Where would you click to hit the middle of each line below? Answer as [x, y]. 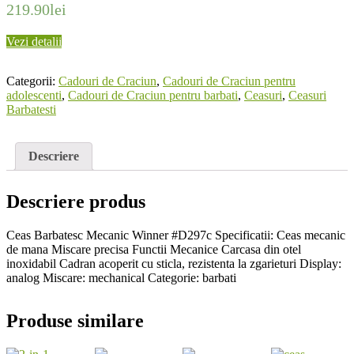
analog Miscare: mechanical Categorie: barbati [121, 277]
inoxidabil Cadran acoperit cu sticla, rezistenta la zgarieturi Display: [174, 263]
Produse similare [75, 320]
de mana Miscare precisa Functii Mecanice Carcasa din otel [154, 249]
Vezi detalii [34, 42]
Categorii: [32, 81]
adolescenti [34, 96]
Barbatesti [31, 110]
